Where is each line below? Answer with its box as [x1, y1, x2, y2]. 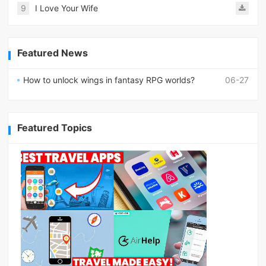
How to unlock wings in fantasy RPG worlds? [23, 75, 195, 85]
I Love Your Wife [35, 3, 99, 14]
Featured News [17, 47, 88, 59]
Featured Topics [17, 121, 93, 134]
